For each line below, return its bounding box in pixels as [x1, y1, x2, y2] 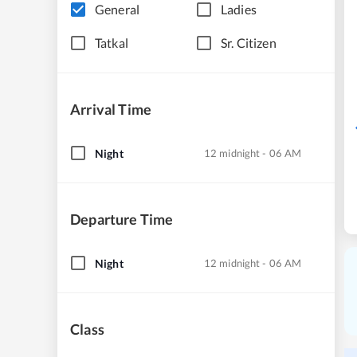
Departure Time [70, 210, 174, 228]
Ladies [221, 2, 257, 17]
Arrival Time [70, 100, 152, 118]
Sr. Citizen [221, 35, 277, 50]
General [95, 2, 140, 17]
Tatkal [95, 35, 128, 50]
